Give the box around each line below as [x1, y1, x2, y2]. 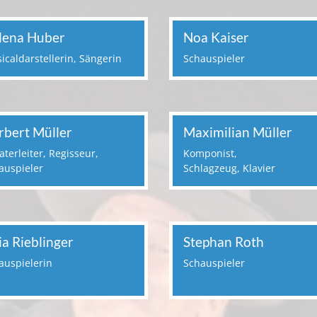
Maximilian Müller [183, 123, 292, 140]
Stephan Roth [183, 234, 264, 250]
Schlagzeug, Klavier [183, 161, 275, 175]
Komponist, [183, 146, 237, 161]
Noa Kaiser [183, 28, 249, 45]
